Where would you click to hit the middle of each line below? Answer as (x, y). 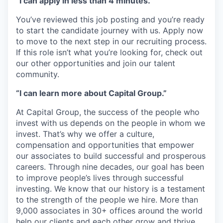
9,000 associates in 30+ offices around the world (109, 211)
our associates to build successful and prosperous (111, 156)
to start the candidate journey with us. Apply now (110, 30)
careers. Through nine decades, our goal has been (110, 167)
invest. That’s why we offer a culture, (85, 134)
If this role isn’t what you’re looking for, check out (109, 52)
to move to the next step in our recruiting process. (111, 41)
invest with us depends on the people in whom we (111, 123)
